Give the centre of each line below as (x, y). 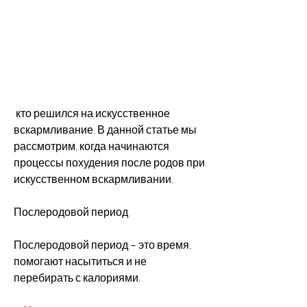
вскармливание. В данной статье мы (105, 129)
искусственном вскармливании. (94, 179)
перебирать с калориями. (77, 277)
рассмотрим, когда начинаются (91, 146)
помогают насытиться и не (80, 261)
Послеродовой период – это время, (102, 244)
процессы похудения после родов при (109, 162)
